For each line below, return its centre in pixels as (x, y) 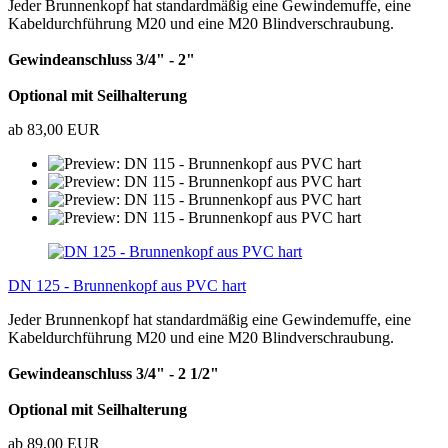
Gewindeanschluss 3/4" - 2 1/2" (113, 373)
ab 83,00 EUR (54, 129)
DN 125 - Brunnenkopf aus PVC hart (127, 285)
